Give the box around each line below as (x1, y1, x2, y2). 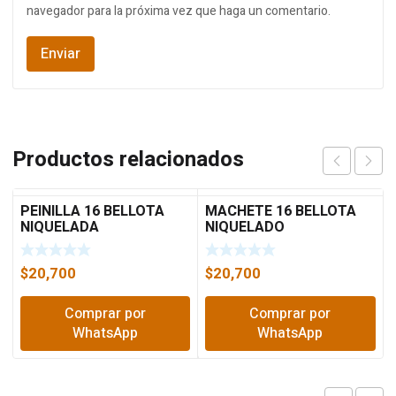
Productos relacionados (12, 144, 244, 175)
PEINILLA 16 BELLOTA (20, 201, 164, 222)
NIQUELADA (20, 217, 99, 238)
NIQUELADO (205, 217, 286, 238)
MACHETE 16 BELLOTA (205, 201, 357, 222)
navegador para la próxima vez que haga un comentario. (27, 2, 331, 20)
